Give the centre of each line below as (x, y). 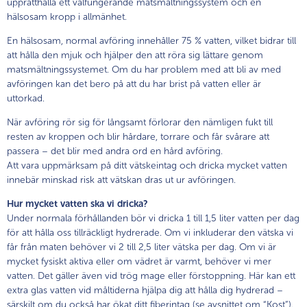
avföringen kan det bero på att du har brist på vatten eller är (134, 84)
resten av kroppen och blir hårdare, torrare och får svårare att (138, 136)
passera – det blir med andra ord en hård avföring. (115, 151)
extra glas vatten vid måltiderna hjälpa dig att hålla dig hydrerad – (145, 290)
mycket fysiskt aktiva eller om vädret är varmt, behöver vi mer (139, 261)
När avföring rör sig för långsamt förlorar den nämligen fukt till (140, 122)
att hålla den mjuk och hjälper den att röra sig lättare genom (135, 55)
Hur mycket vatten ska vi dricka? (77, 204)
